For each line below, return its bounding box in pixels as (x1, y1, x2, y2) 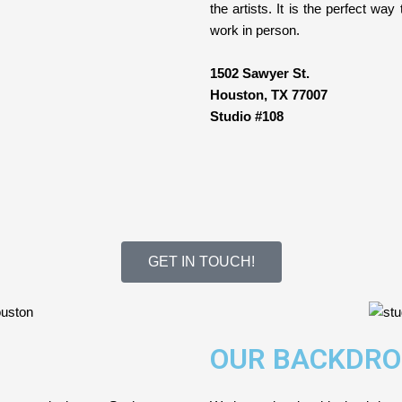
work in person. (210, 22, 300, 39)
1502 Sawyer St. (210, 66, 310, 82)
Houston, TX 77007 (210, 87, 328, 103)
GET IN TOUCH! (147, 254, 255, 270)
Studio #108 (210, 109, 284, 125)
